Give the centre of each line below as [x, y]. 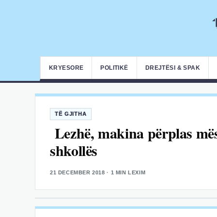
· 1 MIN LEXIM [125, 173]
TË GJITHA [71, 114]
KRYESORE [66, 68]
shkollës [74, 150]
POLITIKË [114, 68]
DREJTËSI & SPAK [173, 68]
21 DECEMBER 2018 [77, 173]
